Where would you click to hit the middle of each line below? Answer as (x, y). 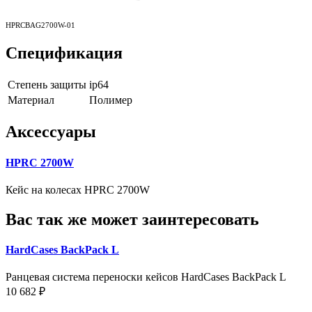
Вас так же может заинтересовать (132, 219)
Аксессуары (51, 132)
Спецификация (64, 53)
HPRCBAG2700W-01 (40, 25)
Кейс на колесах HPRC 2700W (78, 189)
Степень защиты (47, 85)
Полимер (111, 100)
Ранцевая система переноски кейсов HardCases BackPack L (146, 277)
